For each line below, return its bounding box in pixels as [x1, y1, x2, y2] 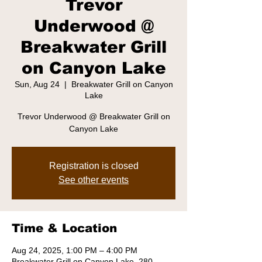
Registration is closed [49, 161, 139, 171]
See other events [58, 175, 129, 185]
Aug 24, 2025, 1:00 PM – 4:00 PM [12, 246, 137, 255]
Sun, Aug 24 [14, 80, 60, 89]
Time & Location [12, 222, 117, 235]
